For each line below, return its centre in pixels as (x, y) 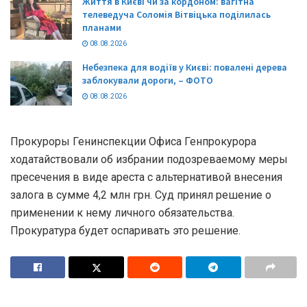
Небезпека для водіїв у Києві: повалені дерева (185, 67)
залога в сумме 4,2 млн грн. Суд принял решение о (141, 195)
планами (102, 28)
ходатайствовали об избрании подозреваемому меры (149, 159)
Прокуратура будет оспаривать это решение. (125, 230)
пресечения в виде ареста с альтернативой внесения (146, 177)
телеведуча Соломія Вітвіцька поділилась (176, 15)
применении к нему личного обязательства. (122, 212)
